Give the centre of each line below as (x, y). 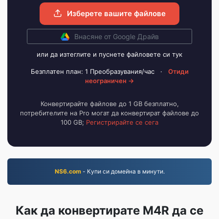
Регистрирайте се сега (122, 122)
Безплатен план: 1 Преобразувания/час (92, 71)
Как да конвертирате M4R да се (109, 210)
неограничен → (109, 81)
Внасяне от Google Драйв (116, 36)
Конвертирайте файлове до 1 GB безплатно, (109, 104)
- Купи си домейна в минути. (123, 171)
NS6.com (68, 171)
